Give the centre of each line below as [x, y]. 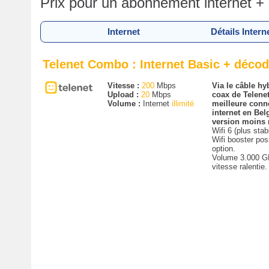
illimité [183, 104]
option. [223, 149]
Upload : [124, 95]
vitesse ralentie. [239, 167]
